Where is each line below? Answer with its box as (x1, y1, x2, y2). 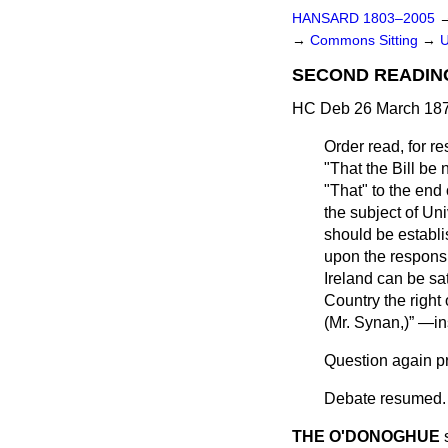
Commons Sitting (310, 33, 422, 48)
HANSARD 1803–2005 (292, 11, 435, 26)
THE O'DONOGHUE (292, 428, 440, 445)
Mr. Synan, (329, 314, 404, 331)
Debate (324, 390, 380, 407)
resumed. (380, 390, 446, 407)
